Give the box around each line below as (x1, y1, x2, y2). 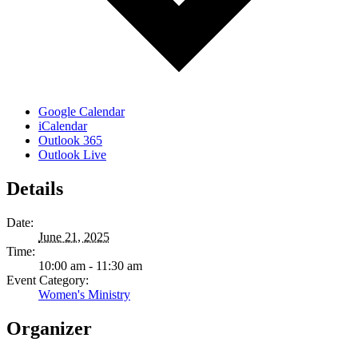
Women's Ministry (38, 288, 130, 302)
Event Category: (6, 273, 89, 288)
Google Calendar (38, 105, 125, 119)
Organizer (6, 318, 92, 340)
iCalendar (38, 119, 87, 133)
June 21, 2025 (38, 230, 109, 245)
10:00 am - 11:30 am (38, 259, 142, 273)
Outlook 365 (38, 133, 102, 148)
